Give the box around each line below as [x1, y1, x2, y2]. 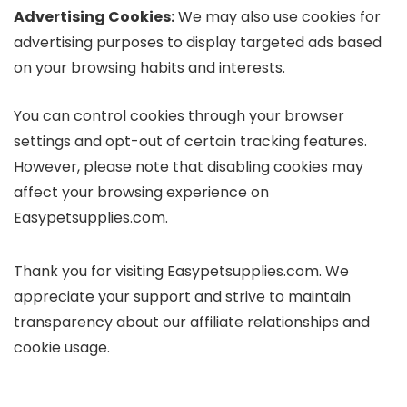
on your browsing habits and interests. [14, 57, 285, 78]
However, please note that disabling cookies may [14, 156, 363, 177]
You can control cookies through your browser [14, 105, 344, 126]
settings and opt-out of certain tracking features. [14, 131, 367, 152]
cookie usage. [14, 337, 110, 358]
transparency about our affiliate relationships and [14, 312, 370, 333]
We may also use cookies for [174, 6, 381, 27]
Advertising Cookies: [14, 6, 174, 27]
